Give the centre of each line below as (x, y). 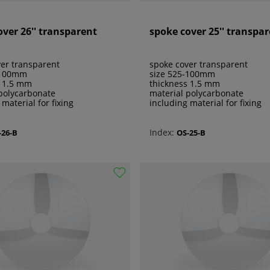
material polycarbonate (196, 93)
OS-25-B (191, 132)
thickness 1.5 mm (185, 84)
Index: (162, 133)
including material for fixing (206, 103)
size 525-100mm (182, 74)
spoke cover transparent (199, 64)
